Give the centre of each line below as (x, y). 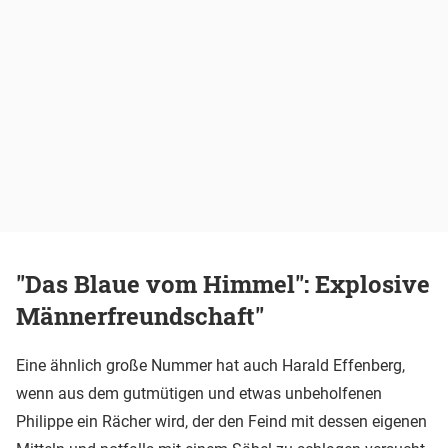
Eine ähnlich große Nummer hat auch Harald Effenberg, (210, 366)
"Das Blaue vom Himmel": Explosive (223, 284)
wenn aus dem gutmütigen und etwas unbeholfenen (199, 394)
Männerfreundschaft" (140, 316)
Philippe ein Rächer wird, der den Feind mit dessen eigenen (221, 422)
